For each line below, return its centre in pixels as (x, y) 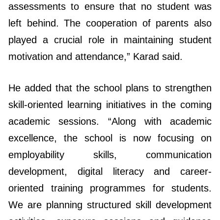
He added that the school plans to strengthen (110, 53)
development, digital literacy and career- (110, 137)
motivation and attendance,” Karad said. (96, 22)
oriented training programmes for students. (110, 153)
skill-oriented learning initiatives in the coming (110, 70)
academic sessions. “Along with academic (110, 87)
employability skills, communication (110, 120)
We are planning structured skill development (110, 170)
